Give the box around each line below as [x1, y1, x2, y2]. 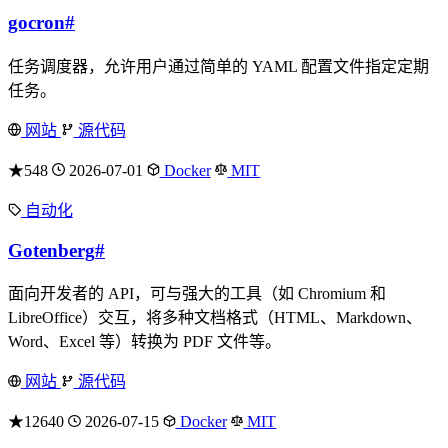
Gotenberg [8, 239, 95, 261]
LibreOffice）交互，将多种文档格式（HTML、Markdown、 [8, 309, 422, 327]
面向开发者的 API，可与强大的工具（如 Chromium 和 [8, 285, 386, 303]
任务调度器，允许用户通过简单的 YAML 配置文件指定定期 [8, 57, 429, 75]
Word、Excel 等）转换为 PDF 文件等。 [8, 333, 281, 351]
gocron [8, 12, 65, 34]
